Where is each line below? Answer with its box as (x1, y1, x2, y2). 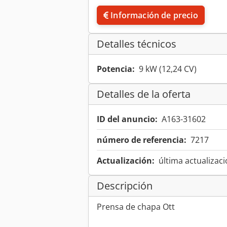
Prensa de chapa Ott (97, 201, 175, 213)
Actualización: (97, 155, 155, 167)
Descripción (97, 179, 153, 193)
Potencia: (97, 63, 135, 75)
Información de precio (110, 10, 198, 21)
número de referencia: (97, 134, 186, 146)
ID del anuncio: (97, 113, 158, 125)
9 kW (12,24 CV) (139, 63, 197, 75)
